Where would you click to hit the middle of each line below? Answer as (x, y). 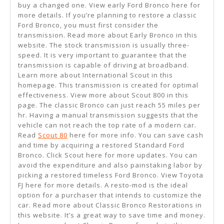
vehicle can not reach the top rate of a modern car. (107, 125)
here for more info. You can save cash (135, 135)
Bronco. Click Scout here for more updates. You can (108, 155)
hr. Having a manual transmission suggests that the (108, 115)
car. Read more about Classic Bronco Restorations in (110, 205)
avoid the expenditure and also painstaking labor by (110, 165)
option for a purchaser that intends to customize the (110, 195)
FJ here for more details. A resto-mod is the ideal (103, 185)
